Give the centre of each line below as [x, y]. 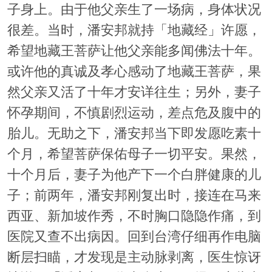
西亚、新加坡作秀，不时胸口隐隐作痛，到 [134, 216]
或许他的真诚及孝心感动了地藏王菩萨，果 [134, 72]
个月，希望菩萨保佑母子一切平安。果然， [134, 155]
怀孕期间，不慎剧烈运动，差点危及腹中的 [134, 113]
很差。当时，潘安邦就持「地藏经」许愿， [134, 31]
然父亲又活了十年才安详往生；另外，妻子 [134, 93]
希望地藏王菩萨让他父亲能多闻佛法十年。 [134, 51]
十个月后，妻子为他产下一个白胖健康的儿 [134, 175]
